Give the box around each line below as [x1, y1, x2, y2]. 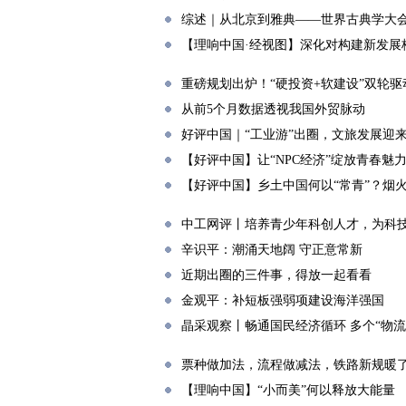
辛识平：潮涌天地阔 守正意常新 [181, 243, 362, 256]
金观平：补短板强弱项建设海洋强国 [181, 294, 384, 307]
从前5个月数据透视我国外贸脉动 [181, 102, 365, 116]
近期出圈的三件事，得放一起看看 [181, 268, 372, 282]
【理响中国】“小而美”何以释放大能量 [181, 383, 395, 397]
